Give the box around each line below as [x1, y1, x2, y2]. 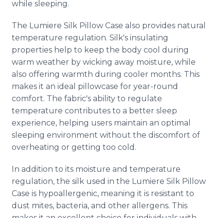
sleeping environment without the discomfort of [12, 130, 200, 140]
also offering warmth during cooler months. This [12, 70, 200, 79]
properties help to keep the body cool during [12, 45, 189, 54]
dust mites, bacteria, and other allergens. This [12, 201, 187, 210]
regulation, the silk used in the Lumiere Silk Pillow [12, 177, 206, 186]
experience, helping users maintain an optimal [12, 118, 191, 127]
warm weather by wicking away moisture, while [12, 57, 196, 67]
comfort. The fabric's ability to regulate [12, 94, 162, 103]
